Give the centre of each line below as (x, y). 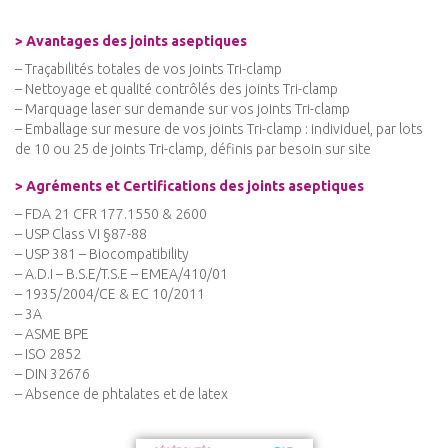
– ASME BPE (52, 334)
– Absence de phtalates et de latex (121, 394)
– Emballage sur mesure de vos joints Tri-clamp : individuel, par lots (219, 129)
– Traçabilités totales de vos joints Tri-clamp (148, 69)
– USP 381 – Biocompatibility (102, 254)
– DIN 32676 (52, 374)
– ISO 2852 (48, 354)
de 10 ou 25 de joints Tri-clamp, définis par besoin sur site (193, 149)
